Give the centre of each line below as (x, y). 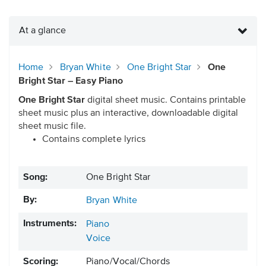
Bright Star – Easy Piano (71, 82)
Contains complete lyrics (94, 140)
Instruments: (50, 224)
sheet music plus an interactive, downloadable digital (128, 114)
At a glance (42, 31)
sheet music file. (52, 127)
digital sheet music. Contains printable (165, 101)
